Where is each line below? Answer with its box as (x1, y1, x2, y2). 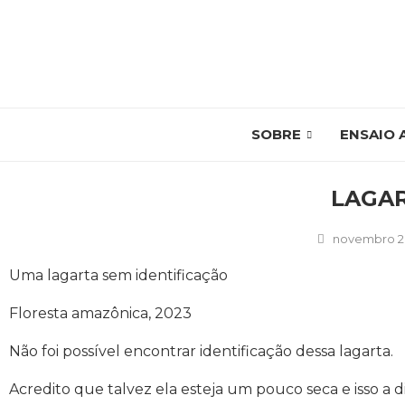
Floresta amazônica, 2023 (9, 305, 192, 322)
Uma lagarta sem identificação (9, 267, 228, 284)
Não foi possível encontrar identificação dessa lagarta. (9, 343, 393, 360)
